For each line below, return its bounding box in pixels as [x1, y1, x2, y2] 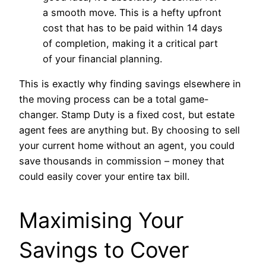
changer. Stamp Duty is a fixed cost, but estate [19, 109, 235, 121]
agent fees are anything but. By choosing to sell [19, 124, 240, 137]
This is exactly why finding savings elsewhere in [19, 78, 241, 90]
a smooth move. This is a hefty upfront [43, 7, 221, 19]
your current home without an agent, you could [19, 140, 235, 152]
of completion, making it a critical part [43, 37, 218, 50]
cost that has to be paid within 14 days [43, 22, 223, 34]
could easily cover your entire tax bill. [19, 170, 189, 183]
